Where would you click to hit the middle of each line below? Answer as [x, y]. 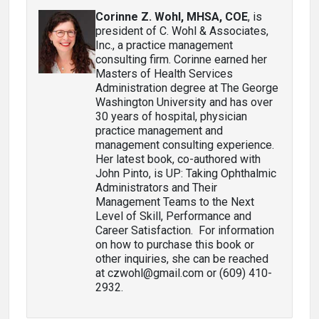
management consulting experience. [185, 145]
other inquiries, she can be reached [182, 259]
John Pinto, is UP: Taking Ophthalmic [186, 173]
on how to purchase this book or [175, 245]
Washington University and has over [184, 102]
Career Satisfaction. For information [185, 230]
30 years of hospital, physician [171, 116]
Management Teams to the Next [175, 202]
